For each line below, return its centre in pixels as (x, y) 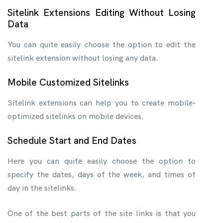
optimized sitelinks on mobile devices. (76, 116)
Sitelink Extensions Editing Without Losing (102, 12)
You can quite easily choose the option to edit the (102, 44)
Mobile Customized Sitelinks (68, 82)
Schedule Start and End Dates (72, 140)
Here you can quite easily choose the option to (102, 161)
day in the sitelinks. (42, 188)
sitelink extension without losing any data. (83, 58)
